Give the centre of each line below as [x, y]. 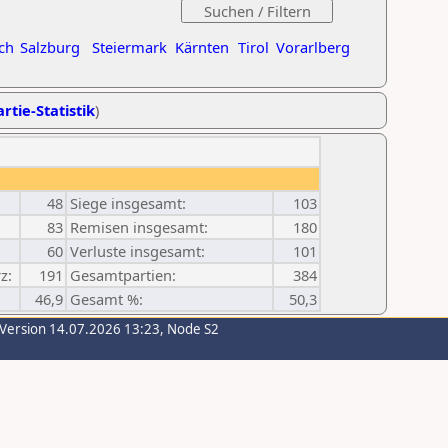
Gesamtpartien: [123, 275]
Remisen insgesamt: [139, 227]
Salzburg [50, 47]
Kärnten [202, 47]
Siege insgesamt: [128, 203]
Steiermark [129, 47]
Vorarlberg [313, 47]
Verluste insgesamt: [137, 251]
